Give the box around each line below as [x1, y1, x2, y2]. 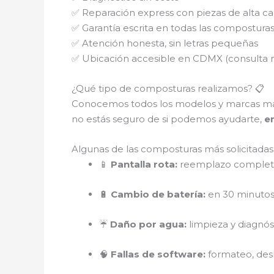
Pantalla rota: [111, 158, 177, 170]
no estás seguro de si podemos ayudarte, [72, 113, 264, 125]
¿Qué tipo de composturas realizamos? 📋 [72, 82, 265, 94]
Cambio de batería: [111, 188, 206, 200]
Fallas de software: [111, 248, 206, 260]
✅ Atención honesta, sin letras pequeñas [72, 37, 258, 49]
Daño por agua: [110, 218, 187, 230]
